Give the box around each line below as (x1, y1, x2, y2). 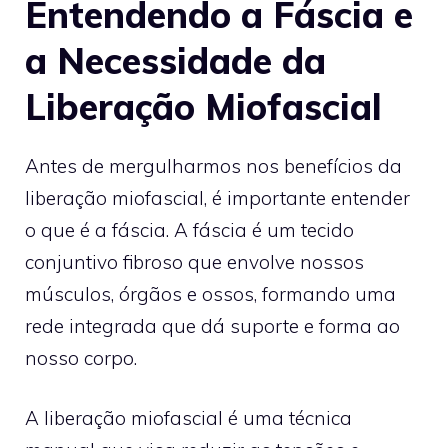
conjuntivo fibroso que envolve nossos (25, 249, 364, 274)
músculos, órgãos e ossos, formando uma (25, 281, 396, 306)
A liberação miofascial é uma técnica (25, 406, 352, 430)
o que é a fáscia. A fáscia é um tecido (25, 217, 354, 242)
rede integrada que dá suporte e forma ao (25, 313, 400, 338)
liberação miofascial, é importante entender (25, 185, 410, 210)
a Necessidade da (25, 37, 326, 83)
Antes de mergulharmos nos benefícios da (25, 153, 402, 178)
